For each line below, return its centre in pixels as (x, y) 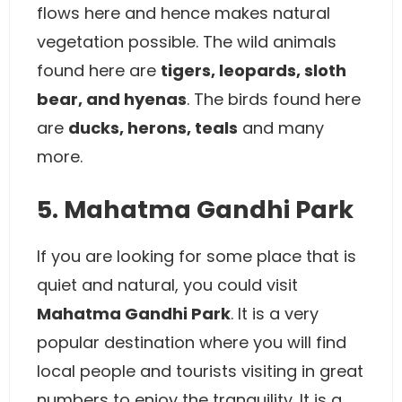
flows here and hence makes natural (184, 13)
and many (281, 128)
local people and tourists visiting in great (200, 371)
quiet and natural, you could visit (167, 285)
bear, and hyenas (112, 99)
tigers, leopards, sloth (253, 70)
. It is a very (275, 314)
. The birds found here (274, 99)
